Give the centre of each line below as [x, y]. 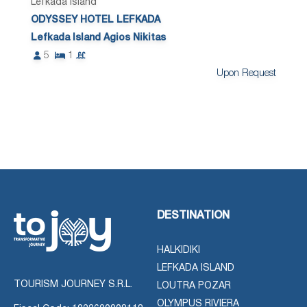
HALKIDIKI [179, 250]
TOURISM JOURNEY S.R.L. [73, 284]
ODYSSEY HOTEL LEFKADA [96, 20]
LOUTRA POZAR [194, 286]
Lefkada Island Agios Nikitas [99, 38]
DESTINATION [193, 216]
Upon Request [246, 73]
